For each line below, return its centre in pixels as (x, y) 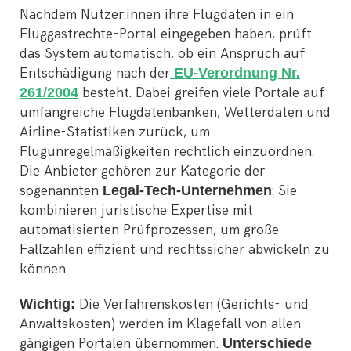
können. (44, 269)
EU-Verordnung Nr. (235, 72)
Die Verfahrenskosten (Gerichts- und (192, 304)
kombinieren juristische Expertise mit (136, 210)
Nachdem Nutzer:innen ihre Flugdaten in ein (157, 14)
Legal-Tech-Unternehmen (187, 190)
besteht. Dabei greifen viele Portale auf (201, 92)
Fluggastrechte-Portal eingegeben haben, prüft (166, 34)
